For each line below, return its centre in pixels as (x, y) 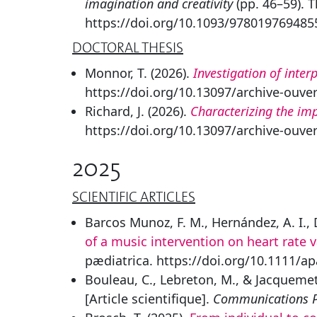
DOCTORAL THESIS (128, 48)
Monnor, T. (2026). (139, 73)
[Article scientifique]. (149, 299)
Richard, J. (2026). (138, 111)
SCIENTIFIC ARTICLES (134, 197)
